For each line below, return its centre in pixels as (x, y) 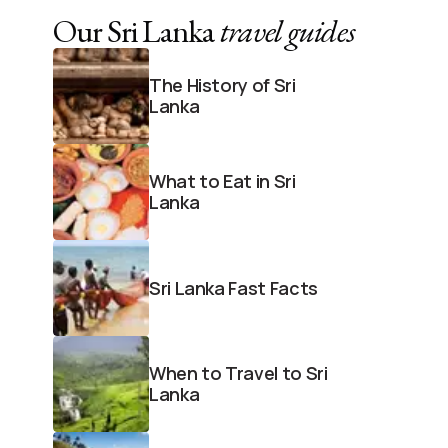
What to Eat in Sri (222, 181)
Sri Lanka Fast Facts (233, 287)
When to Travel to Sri (238, 373)
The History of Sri (222, 85)
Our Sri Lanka (136, 31)
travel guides (287, 31)
